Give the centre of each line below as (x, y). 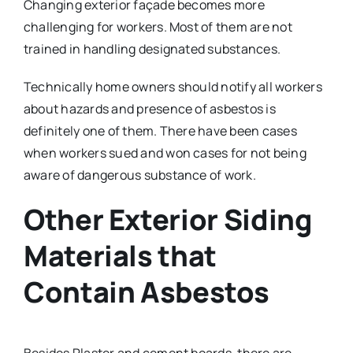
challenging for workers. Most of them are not (158, 27)
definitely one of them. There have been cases (160, 131)
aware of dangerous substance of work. (139, 175)
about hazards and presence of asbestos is (149, 109)
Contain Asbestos (146, 292)
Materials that (120, 256)
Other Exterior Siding (167, 220)
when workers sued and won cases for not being (165, 153)
